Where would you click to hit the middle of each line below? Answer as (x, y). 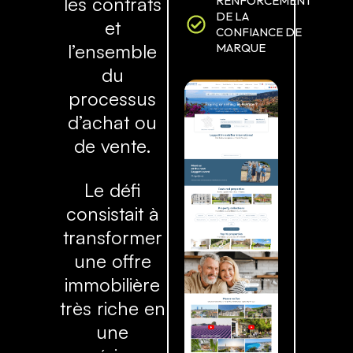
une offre (112, 261)
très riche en (112, 308)
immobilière (113, 285)
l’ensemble (113, 52)
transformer (112, 238)
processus (113, 99)
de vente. (112, 146)
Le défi (113, 190)
